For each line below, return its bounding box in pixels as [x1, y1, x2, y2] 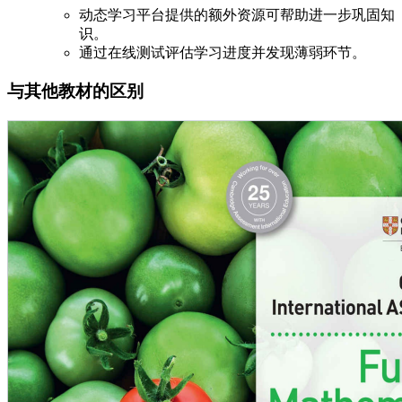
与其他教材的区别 [7, 82, 144, 101]
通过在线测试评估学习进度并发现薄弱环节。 [79, 45, 366, 61]
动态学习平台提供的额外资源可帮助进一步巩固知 [79, 7, 395, 23]
